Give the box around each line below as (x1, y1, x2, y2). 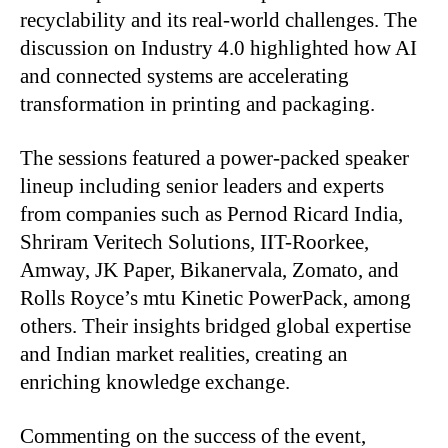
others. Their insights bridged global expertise (20, 313, 411, 338)
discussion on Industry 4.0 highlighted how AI (20, 35, 417, 60)
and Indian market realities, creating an (20, 341, 348, 366)
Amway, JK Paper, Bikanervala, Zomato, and (20, 257, 399, 282)
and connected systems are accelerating (20, 63, 349, 88)
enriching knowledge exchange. (20, 369, 290, 394)
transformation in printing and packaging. (20, 91, 375, 116)
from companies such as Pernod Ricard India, (20, 201, 403, 226)
